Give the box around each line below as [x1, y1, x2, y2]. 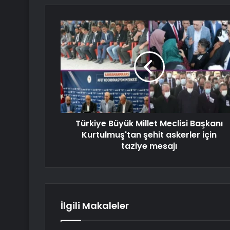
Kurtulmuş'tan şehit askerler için [82, 129, 217, 141]
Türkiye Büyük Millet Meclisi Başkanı [75, 118, 223, 130]
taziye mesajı [121, 140, 177, 152]
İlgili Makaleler [61, 199, 129, 213]
